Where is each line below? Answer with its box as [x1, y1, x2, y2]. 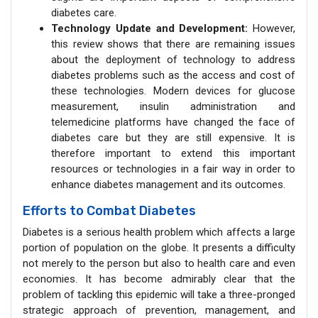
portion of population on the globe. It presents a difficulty [23, 241, 295, 254]
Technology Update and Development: [51, 21, 253, 35]
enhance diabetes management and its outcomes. [51, 177, 285, 191]
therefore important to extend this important [51, 146, 295, 160]
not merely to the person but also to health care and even [23, 256, 295, 270]
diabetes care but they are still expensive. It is [51, 131, 295, 144]
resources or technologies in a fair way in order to [51, 162, 295, 175]
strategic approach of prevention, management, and [23, 303, 295, 317]
